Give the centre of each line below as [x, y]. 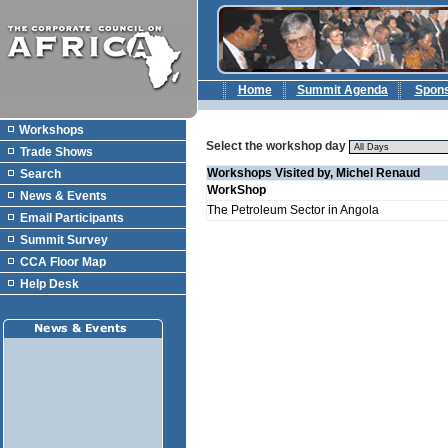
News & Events [63, 196]
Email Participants [72, 218]
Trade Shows [56, 152]
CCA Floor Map [63, 262]
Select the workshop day [276, 146]
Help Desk [49, 284]
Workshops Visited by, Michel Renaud [313, 173]
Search [40, 174]
